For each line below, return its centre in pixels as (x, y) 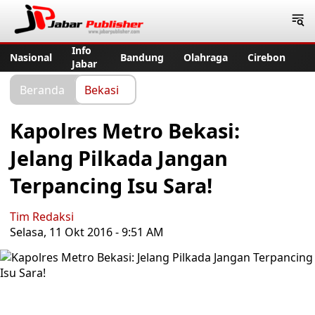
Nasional (31, 57)
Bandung (142, 57)
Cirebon (266, 57)
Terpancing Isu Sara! (111, 185)
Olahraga (206, 57)
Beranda (42, 89)
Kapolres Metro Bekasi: (125, 130)
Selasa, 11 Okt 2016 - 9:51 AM (87, 232)
